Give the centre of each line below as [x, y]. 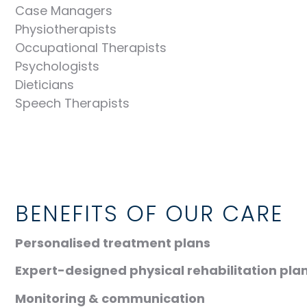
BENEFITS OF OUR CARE [149, 213]
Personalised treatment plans [113, 243]
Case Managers [64, 11]
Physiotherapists [66, 29]
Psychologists [57, 66]
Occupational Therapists [91, 48]
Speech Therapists [72, 103]
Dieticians [45, 85]
